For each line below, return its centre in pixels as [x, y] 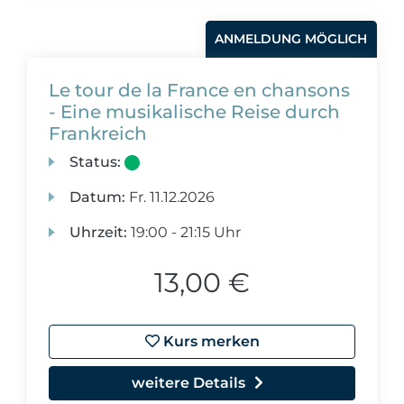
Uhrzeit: [99, 232]
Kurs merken [209, 341]
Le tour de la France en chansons [199, 90]
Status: [96, 162]
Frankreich [98, 133]
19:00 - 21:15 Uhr [184, 232]
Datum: [98, 197]
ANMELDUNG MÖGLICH [291, 39]
